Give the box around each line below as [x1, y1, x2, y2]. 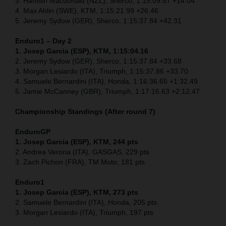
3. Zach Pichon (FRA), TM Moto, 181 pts [15, 157, 145, 166]
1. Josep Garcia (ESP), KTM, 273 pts [15, 188, 138, 196]
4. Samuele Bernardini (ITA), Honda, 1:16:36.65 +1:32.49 [15, 77, 198, 85]
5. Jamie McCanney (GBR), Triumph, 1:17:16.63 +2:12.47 [15, 87, 200, 95]
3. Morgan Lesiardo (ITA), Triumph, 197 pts [15, 208, 153, 216]
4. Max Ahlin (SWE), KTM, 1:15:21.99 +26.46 [15, 6, 158, 15]
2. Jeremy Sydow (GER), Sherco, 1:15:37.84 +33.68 [15, 56, 182, 65]
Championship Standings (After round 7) [15, 107, 155, 116]
